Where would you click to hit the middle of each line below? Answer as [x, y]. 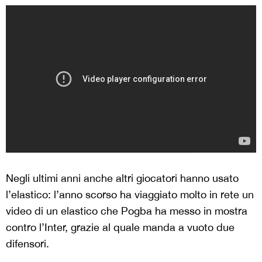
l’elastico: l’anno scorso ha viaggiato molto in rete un [130, 194]
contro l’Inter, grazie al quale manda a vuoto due [120, 227]
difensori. [27, 244]
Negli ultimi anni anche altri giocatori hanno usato [122, 178]
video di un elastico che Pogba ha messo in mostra [127, 211]
